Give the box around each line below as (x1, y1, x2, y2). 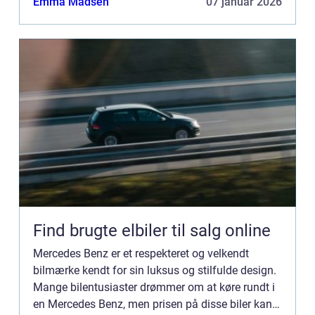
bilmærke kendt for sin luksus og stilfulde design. (33, 263, 276, 277)
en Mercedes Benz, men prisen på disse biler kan (33, 297, 272, 311)
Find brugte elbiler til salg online (33, 220, 271, 240)
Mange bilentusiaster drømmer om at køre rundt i (33, 280, 275, 294)
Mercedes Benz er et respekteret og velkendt (33, 246, 249, 260)
